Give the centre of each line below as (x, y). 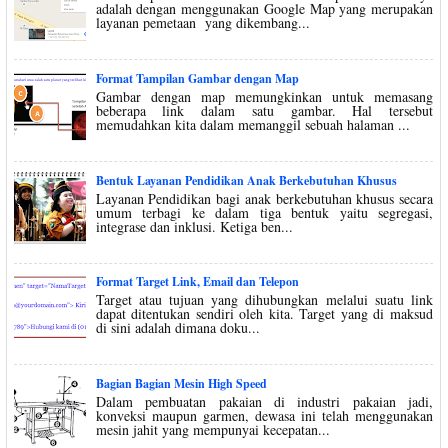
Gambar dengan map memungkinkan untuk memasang (264, 96)
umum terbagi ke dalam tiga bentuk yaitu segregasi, (264, 212)
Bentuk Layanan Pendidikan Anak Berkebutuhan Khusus (246, 180)
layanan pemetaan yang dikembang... (202, 23)
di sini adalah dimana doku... (177, 328)
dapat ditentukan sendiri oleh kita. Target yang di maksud (264, 314)
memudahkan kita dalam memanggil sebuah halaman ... (252, 124)
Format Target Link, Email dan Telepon (197, 282)
